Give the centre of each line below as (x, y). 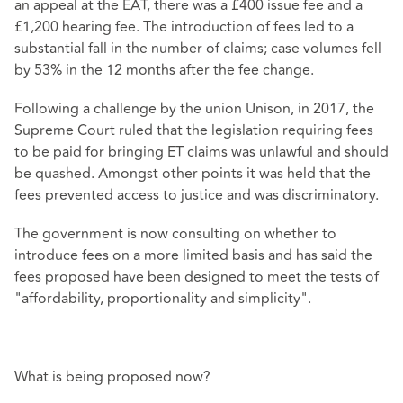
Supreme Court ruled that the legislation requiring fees (194, 131)
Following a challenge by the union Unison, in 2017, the (194, 109)
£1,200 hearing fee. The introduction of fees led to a (184, 27)
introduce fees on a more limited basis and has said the (193, 256)
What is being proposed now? (112, 376)
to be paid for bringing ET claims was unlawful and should (201, 152)
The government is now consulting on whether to (175, 234)
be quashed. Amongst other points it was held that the (193, 174)
